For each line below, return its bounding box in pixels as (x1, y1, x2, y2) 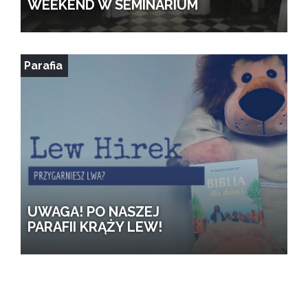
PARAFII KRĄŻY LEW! (27, 219, 162, 235)
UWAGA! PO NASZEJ (27, 203, 159, 220)
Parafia (23, 59, 63, 72)
